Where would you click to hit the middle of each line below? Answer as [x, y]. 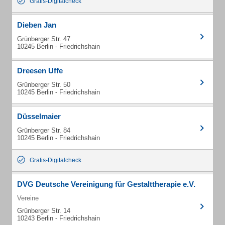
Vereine [28, 198]
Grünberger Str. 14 [44, 211]
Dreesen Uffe [40, 71]
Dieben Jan [37, 25]
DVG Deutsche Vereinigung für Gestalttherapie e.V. [106, 184]
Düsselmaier [39, 116]
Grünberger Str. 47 [44, 39]
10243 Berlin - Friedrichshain [59, 218]
